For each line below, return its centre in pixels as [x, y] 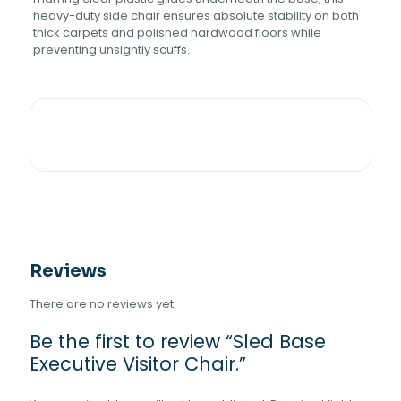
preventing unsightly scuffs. [111, 50]
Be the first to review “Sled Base [178, 341]
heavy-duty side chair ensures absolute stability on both [196, 16]
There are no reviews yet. [103, 304]
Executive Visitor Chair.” [138, 364]
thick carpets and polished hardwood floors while [177, 33]
